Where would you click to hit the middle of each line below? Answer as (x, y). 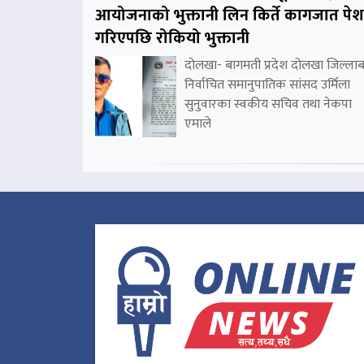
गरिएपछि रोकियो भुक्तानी (172, 39)
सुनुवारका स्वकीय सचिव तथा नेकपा (268, 105)
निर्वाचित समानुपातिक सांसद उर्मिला (267, 85)
